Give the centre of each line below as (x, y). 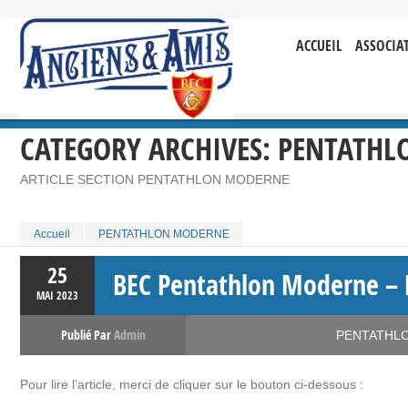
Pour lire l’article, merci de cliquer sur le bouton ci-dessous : (192, 385)
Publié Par (87, 335)
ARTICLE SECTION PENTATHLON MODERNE (155, 180)
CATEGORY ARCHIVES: (149, 149)
